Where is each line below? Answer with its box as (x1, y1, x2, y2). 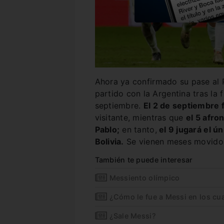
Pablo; (94, 124, 120, 135)
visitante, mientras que (94, 112, 186, 123)
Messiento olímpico (109, 173, 180, 182)
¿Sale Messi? (109, 211, 156, 220)
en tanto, (119, 124, 157, 135)
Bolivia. (94, 136, 124, 147)
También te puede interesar (94, 155, 193, 164)
